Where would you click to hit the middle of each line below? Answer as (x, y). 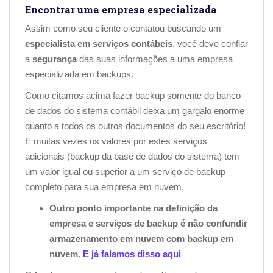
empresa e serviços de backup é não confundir (148, 223)
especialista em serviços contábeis (99, 43)
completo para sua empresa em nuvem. (105, 186)
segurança (56, 58)
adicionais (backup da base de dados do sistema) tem (132, 156)
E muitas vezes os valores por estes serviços (116, 141)
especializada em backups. (79, 74)
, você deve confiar (210, 43)
